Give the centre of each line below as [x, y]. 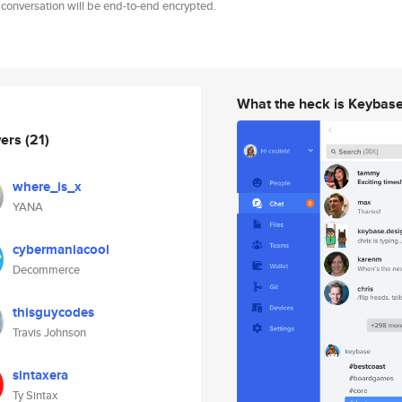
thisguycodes [53, 312]
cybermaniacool [61, 249]
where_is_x [47, 187]
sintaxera [40, 375]
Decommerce [46, 270]
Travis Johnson [49, 332]
